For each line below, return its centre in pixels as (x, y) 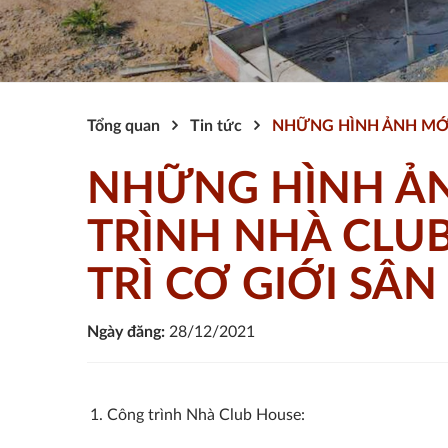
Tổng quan (123, 126)
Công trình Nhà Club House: (206, 415)
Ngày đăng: (126, 332)
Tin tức (216, 126)
